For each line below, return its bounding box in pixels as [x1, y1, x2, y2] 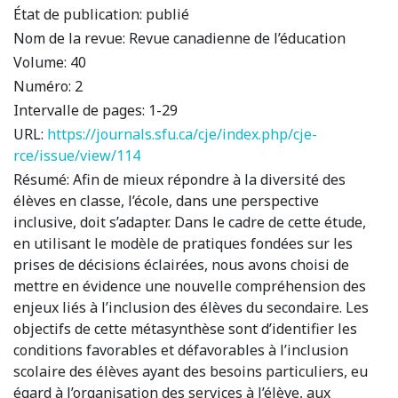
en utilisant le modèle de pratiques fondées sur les [13, 233, 353, 253]
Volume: [13, 52, 70, 72]
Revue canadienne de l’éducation [129, 28, 346, 48]
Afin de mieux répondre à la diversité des [73, 169, 346, 189]
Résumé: [13, 169, 69, 189]
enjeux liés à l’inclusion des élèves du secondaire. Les [13, 297, 369, 317]
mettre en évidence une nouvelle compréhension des [13, 275, 366, 296]
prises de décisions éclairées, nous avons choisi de [13, 254, 349, 275]
